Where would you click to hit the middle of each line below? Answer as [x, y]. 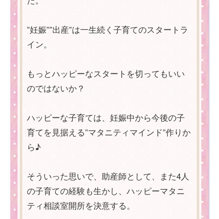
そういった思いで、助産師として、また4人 [108, 176]
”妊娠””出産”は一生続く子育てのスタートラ [108, 29]
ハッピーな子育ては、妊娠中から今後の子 [106, 117]
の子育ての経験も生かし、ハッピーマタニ [106, 191]
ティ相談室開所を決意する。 [81, 205]
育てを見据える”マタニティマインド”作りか [109, 132]
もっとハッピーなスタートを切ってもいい [106, 73]
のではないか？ [56, 88]
